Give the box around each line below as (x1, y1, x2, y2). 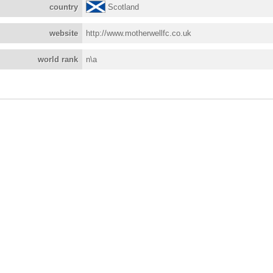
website (49, 29, 79, 38)
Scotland (108, 2, 140, 12)
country (49, 2, 79, 12)
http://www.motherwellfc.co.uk (86, 29, 192, 38)
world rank (38, 55, 79, 64)
